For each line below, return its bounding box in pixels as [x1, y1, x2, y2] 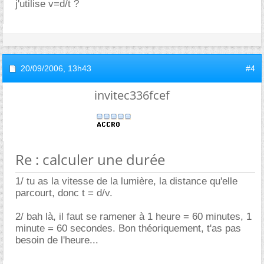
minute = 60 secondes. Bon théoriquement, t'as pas [15, 223, 241, 234]
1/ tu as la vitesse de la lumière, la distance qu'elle [15, 176, 237, 187]
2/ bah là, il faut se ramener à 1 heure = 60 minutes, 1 [15, 211, 252, 222]
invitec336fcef [94, 87, 170, 103]
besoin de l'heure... [15, 235, 98, 246]
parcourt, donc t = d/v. [15, 187, 113, 199]
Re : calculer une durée [15, 150, 165, 169]
